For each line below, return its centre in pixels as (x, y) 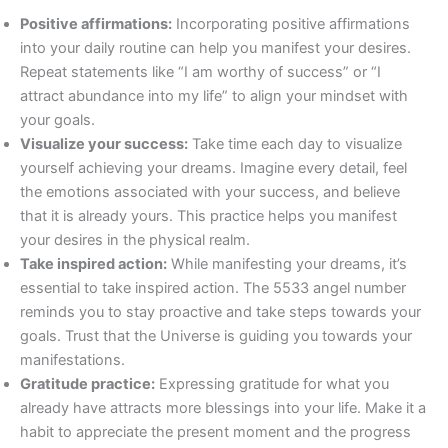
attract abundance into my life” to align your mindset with (214, 96)
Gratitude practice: (87, 384)
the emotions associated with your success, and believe (210, 192)
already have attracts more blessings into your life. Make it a (223, 408)
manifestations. (72, 360)
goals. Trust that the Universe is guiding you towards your (216, 336)
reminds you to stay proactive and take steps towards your (220, 312)
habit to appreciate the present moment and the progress (215, 432)
